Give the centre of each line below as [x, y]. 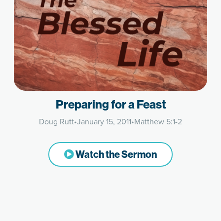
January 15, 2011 [104, 122]
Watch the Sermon [115, 155]
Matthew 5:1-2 [158, 122]
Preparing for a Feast [110, 105]
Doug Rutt [56, 122]
